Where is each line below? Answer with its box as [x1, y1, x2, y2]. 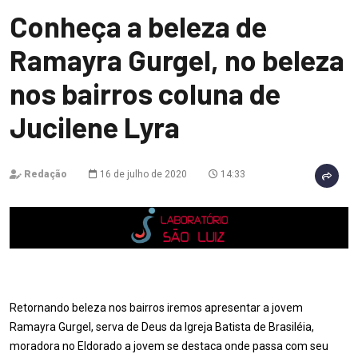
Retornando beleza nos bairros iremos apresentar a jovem [10, 301, 303, 314]
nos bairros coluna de [10, 76, 280, 110]
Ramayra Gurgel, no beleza [10, 42, 344, 77]
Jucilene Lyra [10, 109, 180, 144]
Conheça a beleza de [10, 9, 267, 43]
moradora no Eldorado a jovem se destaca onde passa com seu [10, 340, 328, 352]
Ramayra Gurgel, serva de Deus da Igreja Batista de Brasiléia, [10, 320, 314, 333]
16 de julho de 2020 [97, 169, 187, 180]
